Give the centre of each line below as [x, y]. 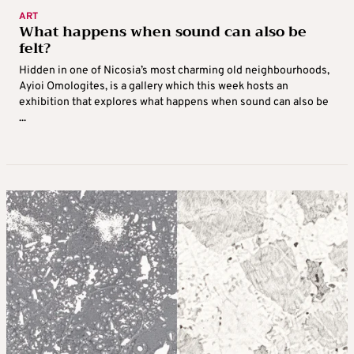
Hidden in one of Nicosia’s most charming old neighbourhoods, [174, 71]
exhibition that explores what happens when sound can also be [174, 103]
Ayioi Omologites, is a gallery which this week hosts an [154, 87]
